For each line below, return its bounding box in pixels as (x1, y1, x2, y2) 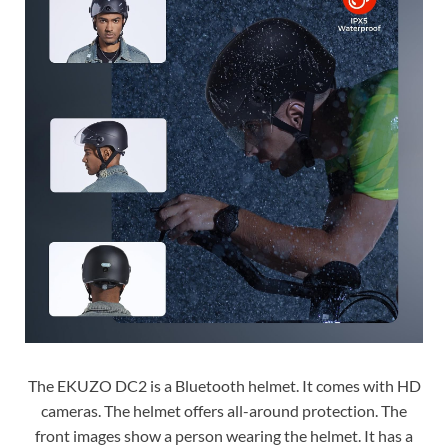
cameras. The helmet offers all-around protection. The (41, 401, 407, 421)
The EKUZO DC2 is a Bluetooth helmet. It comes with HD (27, 376, 421, 396)
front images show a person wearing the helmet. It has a (35, 426, 413, 446)
